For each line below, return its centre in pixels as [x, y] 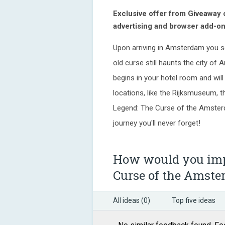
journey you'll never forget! [157, 123]
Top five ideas [194, 200]
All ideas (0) [132, 200]
